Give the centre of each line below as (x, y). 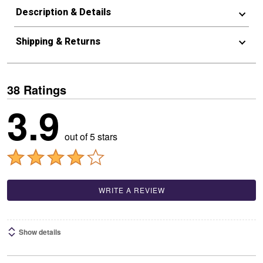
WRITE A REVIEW (131, 190)
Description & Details (63, 12)
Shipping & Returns (58, 41)
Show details (40, 232)
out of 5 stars (91, 136)
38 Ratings (37, 90)
